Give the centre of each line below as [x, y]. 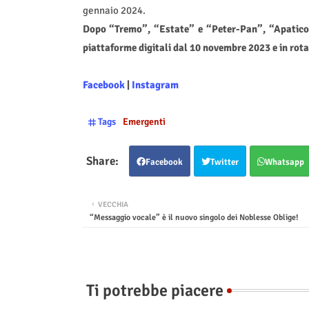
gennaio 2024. [114, 11]
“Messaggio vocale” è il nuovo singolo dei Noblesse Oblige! [194, 218]
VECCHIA [113, 205]
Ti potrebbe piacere [154, 291]
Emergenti [144, 122]
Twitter [224, 162]
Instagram [155, 85]
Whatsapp [284, 162]
